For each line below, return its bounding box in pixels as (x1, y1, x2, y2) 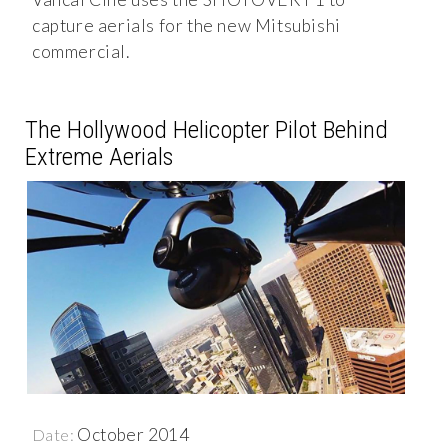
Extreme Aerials (25, 142, 173, 172)
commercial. (32, 41, 130, 63)
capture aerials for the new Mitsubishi (32, 15, 341, 37)
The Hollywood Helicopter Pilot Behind (25, 115, 388, 145)
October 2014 (77, 423, 190, 445)
